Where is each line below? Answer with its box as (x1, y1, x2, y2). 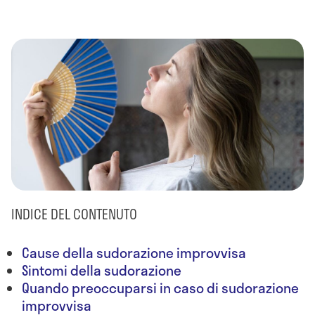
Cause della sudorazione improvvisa (22, 243, 246, 264)
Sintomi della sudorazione (22, 260, 184, 281)
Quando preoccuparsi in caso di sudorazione (22, 278, 299, 299)
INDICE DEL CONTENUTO (11, 204, 137, 225)
